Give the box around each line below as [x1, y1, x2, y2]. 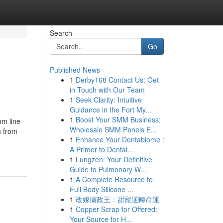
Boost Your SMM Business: [75, 114, 161, 124]
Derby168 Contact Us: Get [75, 75, 159, 85]
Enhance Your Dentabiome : [75, 134, 164, 144]
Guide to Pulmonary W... [69, 164, 146, 174]
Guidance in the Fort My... [69, 105, 151, 114]
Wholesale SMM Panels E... [69, 124, 157, 134]
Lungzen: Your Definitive [75, 154, 152, 164]
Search [49, 28, 72, 38]
